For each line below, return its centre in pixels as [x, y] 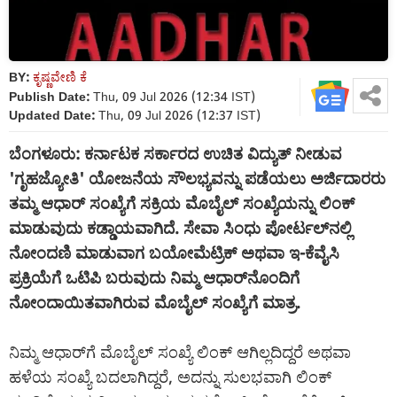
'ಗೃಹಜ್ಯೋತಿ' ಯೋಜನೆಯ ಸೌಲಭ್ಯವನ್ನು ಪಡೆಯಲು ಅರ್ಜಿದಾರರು [197, 179]
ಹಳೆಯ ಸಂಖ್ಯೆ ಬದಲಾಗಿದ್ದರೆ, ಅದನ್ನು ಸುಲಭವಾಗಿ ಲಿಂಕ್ [170, 377]
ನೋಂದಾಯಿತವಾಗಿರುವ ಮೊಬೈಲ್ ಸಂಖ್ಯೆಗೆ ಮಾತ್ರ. [155, 303]
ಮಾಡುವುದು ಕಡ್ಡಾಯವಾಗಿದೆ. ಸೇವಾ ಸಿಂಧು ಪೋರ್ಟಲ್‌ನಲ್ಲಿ [180, 228]
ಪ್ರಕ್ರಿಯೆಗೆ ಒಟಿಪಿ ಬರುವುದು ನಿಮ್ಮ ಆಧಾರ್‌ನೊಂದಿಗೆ [154, 278]
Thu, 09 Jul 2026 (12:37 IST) [178, 115]
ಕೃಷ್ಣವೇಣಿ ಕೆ [60, 77]
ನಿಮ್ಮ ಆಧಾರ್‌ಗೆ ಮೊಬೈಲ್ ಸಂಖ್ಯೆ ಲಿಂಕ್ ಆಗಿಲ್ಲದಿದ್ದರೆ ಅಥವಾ [180, 352]
